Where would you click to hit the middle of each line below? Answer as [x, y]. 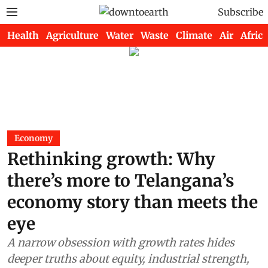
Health [23, 35]
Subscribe [240, 12]
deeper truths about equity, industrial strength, [128, 259]
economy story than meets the [133, 202]
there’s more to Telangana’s [121, 181]
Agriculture [72, 35]
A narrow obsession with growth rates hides [121, 243]
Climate [194, 35]
